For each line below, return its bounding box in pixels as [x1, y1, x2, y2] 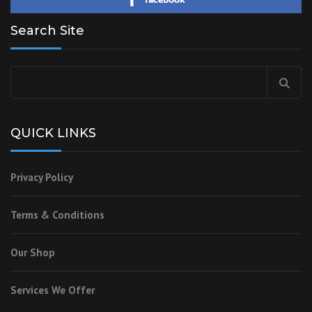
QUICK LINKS [10, 125, 96, 141]
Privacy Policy [10, 171, 73, 185]
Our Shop [10, 246, 55, 260]
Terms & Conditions [10, 208, 104, 222]
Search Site [10, 23, 84, 39]
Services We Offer [10, 283, 95, 297]
